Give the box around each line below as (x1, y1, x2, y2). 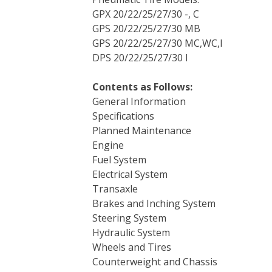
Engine (92, 138, 124, 152)
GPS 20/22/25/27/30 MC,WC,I (92, 36, 223, 50)
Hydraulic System (92, 226, 170, 239)
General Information (92, 95, 186, 108)
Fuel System (92, 153, 146, 166)
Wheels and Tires (92, 240, 171, 254)
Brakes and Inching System (92, 197, 216, 210)
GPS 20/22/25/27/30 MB (92, 22, 200, 35)
